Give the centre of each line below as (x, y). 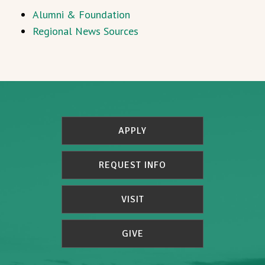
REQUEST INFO (132, 165)
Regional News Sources (85, 31)
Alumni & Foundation (81, 14)
